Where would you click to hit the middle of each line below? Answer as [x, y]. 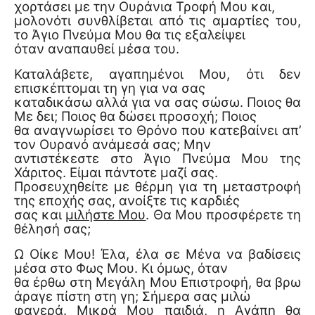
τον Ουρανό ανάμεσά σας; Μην [112, 144]
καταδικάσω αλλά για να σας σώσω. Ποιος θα [157, 102]
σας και [40, 214]
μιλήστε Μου [106, 214]
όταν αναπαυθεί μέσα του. [97, 49]
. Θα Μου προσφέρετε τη [224, 214]
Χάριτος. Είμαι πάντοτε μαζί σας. [116, 172]
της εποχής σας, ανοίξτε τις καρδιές [127, 200]
